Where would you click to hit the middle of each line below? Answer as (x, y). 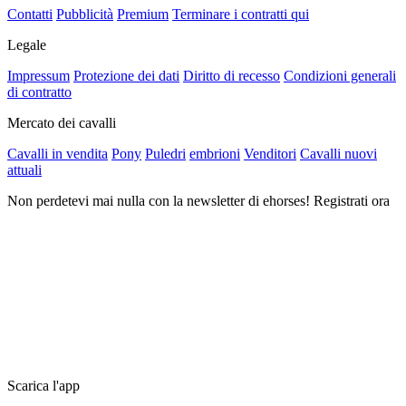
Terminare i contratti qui (241, 14)
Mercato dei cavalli (62, 122)
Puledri (165, 153)
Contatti (30, 14)
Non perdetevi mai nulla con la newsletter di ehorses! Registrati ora (198, 200)
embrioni (215, 153)
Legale (27, 44)
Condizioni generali (340, 75)
